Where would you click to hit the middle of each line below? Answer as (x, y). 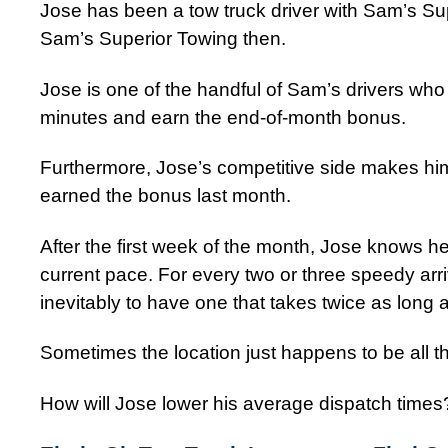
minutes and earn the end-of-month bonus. (223, 117)
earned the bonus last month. (165, 196)
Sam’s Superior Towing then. (163, 39)
